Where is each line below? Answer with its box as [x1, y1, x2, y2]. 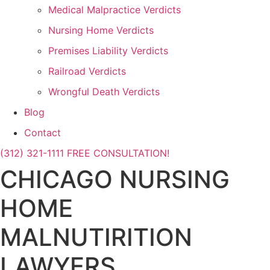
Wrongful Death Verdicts [48, 86, 160, 98]
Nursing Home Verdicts [48, 24, 154, 36]
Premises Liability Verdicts [48, 45, 168, 57]
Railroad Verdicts [48, 65, 126, 77]
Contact [24, 127, 61, 139]
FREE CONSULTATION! [67, 147, 169, 159]
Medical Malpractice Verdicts [48, 4, 181, 16]
